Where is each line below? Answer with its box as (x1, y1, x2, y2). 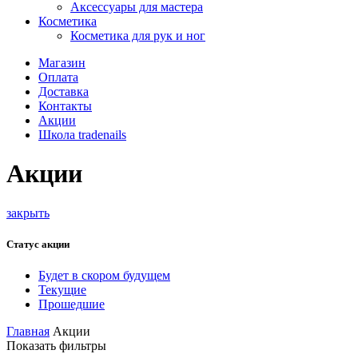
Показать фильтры (6, 339, 106, 353)
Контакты (38, 99, 92, 113)
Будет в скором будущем (38, 268, 170, 283)
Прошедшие (38, 297, 105, 312)
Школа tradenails (38, 128, 126, 141)
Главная (6, 324, 50, 339)
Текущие (38, 283, 86, 297)
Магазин (38, 56, 86, 70)
